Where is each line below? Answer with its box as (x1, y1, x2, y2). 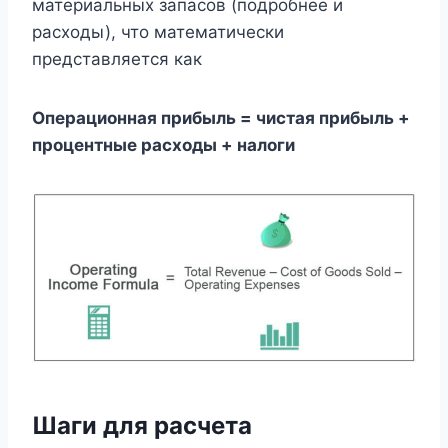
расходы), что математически (32, 22, 284, 42)
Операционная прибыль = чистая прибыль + (32, 108, 410, 128)
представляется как (32, 49, 202, 69)
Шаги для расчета (32, 410, 252, 440)
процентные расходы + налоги (32, 135, 295, 155)
